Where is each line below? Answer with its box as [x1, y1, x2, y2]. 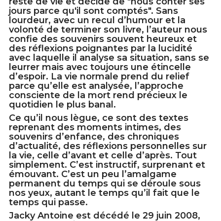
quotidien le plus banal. [9, 99, 116, 110]
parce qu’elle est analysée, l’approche [9, 80, 184, 92]
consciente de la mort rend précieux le [9, 90, 187, 101]
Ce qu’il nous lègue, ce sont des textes [9, 112, 188, 124]
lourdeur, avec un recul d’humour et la [9, 15, 185, 26]
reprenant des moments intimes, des [9, 122, 181, 133]
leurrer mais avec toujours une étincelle [9, 62, 191, 73]
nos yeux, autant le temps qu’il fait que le [9, 187, 200, 199]
